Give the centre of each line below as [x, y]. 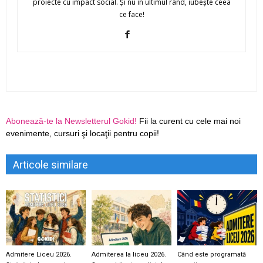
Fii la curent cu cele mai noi [189, 121]
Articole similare [50, 165]
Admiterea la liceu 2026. [129, 254]
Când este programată [211, 254]
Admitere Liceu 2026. [39, 254]
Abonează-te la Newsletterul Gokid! [71, 121]
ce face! [131, 15]
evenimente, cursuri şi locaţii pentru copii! [82, 134]
